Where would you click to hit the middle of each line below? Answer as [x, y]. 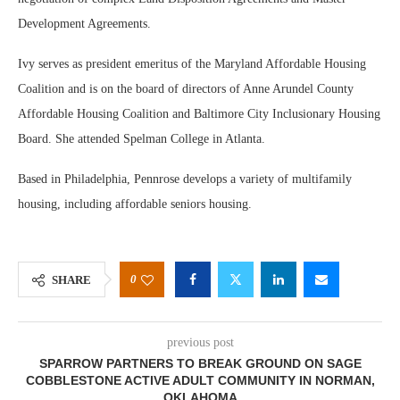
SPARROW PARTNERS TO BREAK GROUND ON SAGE [200, 363]
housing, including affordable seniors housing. [135, 204]
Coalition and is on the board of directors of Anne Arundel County [186, 89]
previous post [200, 342]
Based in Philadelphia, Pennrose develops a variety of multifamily [185, 179]
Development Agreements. [84, 24]
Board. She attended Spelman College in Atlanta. [142, 139]
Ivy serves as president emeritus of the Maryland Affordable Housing [192, 64]
